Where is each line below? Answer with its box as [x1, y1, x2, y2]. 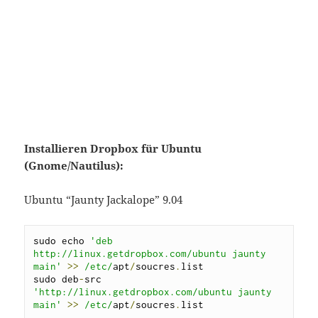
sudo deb [33, 273, 79, 285]
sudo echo [33, 234, 91, 246]
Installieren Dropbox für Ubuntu [24, 141, 202, 155]
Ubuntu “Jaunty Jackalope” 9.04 [24, 192, 183, 207]
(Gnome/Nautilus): [24, 158, 124, 172]
